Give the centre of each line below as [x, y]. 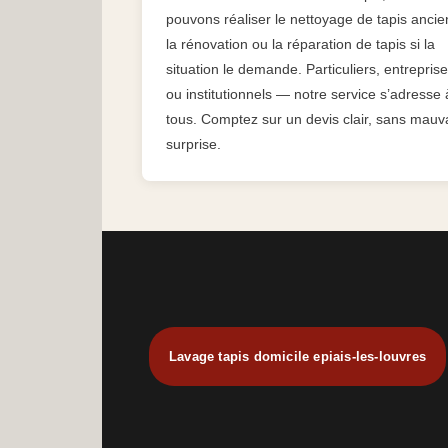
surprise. [193, 144]
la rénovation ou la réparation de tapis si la [300, 44]
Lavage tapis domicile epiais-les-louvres [297, 357]
